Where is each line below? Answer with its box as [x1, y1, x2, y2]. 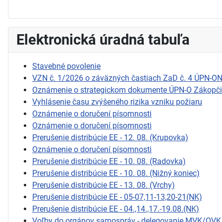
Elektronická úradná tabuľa [16, 31, 190, 48]
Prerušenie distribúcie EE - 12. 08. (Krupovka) [32, 132, 188, 142]
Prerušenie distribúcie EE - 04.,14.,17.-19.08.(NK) [32, 204, 199, 214]
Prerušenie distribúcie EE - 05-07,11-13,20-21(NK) [32, 192, 202, 202]
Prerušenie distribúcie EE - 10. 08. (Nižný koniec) [32, 168, 200, 178]
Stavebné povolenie [32, 61, 101, 71]
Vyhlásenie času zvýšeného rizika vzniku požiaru [32, 97, 202, 107]
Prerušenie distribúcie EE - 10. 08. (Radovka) [32, 156, 186, 166]
